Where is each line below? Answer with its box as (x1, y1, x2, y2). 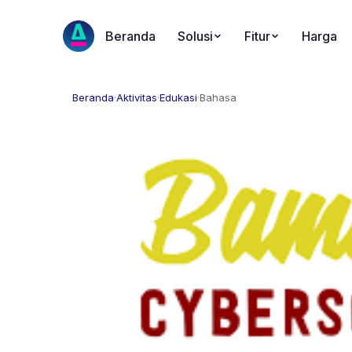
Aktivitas (116, 91, 157, 104)
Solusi (178, 28, 213, 44)
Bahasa (200, 91, 236, 104)
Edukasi (159, 91, 197, 104)
